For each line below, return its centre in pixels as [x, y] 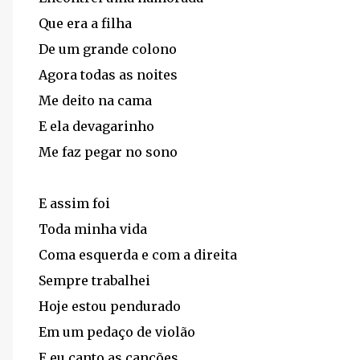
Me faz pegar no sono [108, 152]
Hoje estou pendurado [110, 306]
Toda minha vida [93, 229]
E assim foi [74, 203]
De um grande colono [108, 49]
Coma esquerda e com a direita [138, 255]
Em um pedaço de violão [117, 332]
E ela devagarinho [96, 126]
